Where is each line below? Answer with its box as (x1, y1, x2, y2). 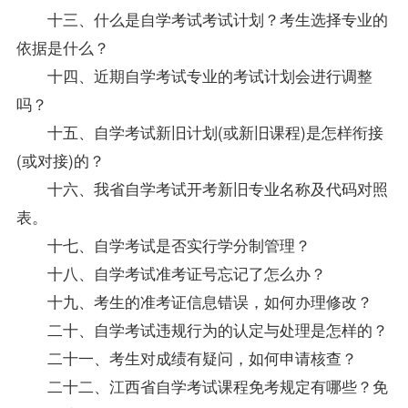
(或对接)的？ (15, 148, 105, 171)
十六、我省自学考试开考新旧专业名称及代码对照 (46, 176, 388, 199)
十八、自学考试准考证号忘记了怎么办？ (46, 260, 326, 284)
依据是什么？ (15, 35, 109, 58)
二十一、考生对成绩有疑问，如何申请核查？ (46, 345, 357, 369)
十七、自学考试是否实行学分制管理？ (46, 232, 311, 256)
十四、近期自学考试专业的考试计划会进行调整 (46, 63, 372, 87)
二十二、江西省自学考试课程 (46, 373, 249, 397)
